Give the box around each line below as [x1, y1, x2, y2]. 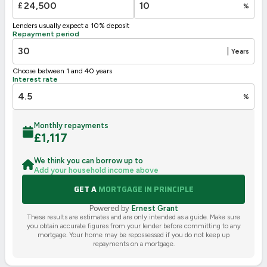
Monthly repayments [34, 120, 108, 130]
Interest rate [13, 74, 58, 83]
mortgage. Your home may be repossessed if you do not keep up [38, 230, 229, 239]
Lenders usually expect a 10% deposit [13, 21, 129, 30]
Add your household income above [34, 165, 159, 175]
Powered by [89, 203, 129, 213]
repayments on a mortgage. [92, 239, 175, 248]
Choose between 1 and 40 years [13, 66, 112, 75]
